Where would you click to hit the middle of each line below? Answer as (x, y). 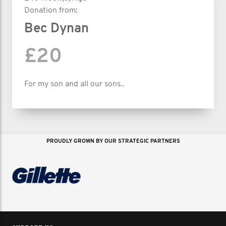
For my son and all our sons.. (74, 84)
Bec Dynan (56, 29)
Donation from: (51, 10)
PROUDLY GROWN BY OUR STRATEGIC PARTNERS (113, 141)
